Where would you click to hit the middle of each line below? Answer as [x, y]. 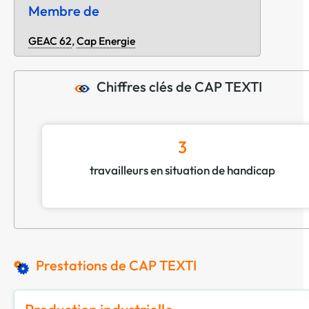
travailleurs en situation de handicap [182, 170]
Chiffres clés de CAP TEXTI [180, 87]
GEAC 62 [50, 41]
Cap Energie [106, 41]
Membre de [64, 11]
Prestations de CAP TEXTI [117, 266]
